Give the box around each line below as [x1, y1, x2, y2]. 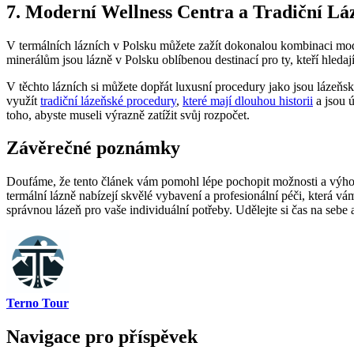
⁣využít [6, 93, 40, 107]
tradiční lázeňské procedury [40, 93, 176, 107]
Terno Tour [6, 296, 69, 311]
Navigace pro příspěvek [6, 326, 198, 348]
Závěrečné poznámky [6, 137, 180, 159]
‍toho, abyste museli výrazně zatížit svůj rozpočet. [6, 107, 250, 122]
